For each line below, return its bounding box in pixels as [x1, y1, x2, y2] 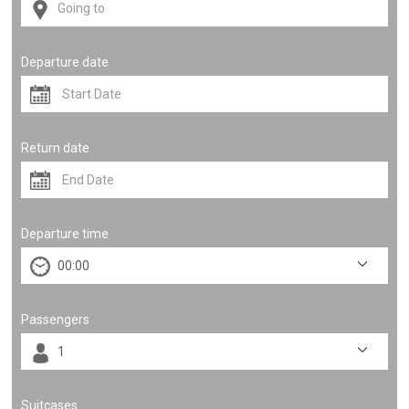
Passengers [21, 312, 90, 327]
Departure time [21, 226, 110, 241]
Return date [21, 141, 90, 155]
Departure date [21, 55, 110, 69]
